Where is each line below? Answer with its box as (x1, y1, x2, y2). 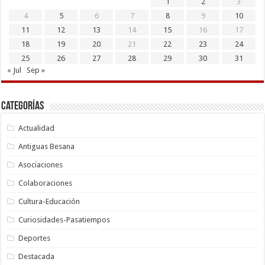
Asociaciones (18, 160, 63, 169)
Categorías (1, 100, 44, 112)
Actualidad (18, 123, 55, 132)
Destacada (18, 251, 55, 261)
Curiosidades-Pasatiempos (18, 215, 111, 224)
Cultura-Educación (18, 196, 80, 206)
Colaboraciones (18, 178, 73, 188)
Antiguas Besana (18, 141, 75, 151)
